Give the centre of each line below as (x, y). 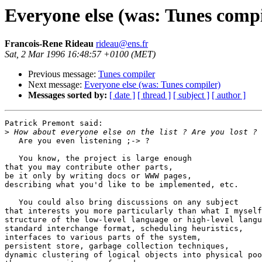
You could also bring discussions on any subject (122, 202)
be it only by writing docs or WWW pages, (98, 176)
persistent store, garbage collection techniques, (117, 246)
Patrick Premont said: (54, 123)
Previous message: (63, 74)
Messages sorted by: (68, 95)
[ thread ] (154, 95)
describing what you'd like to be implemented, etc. (122, 185)
